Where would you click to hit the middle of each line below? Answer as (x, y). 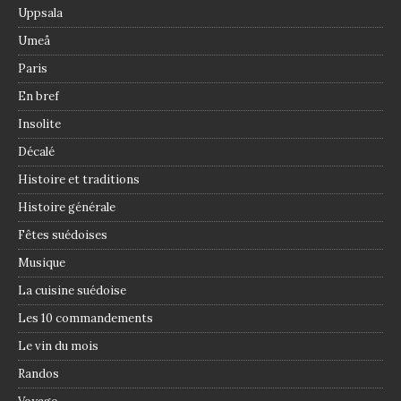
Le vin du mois (58, 346)
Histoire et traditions (79, 180)
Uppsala (40, 13)
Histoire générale (67, 208)
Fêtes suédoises (63, 235)
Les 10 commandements (85, 319)
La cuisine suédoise (72, 291)
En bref (38, 97)
